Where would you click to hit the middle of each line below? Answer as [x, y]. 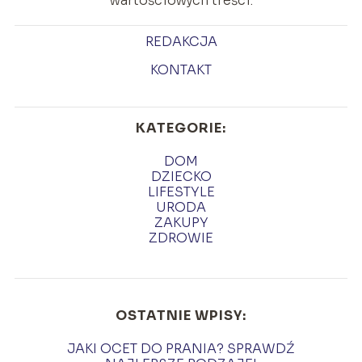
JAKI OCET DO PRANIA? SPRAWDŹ [181, 348]
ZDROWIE [181, 238]
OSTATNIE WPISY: [181, 315]
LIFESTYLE [181, 192]
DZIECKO [181, 176]
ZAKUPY [181, 222]
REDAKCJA [181, 41]
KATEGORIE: [181, 128]
